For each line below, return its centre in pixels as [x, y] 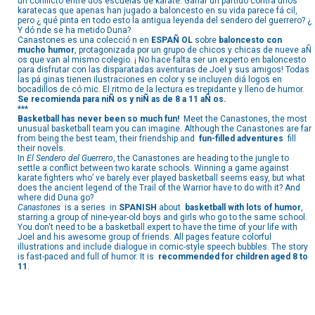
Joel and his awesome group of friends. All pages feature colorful [144, 237]
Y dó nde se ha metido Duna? [74, 31]
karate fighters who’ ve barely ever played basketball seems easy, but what [161, 178]
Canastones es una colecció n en [84, 40]
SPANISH [138, 208]
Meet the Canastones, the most [243, 119]
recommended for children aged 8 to [233, 257]
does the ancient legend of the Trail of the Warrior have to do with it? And [159, 188]
